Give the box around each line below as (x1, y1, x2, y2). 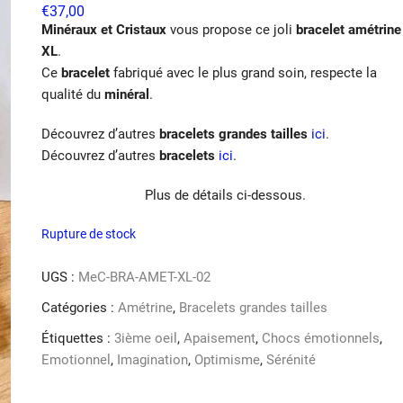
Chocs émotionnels (262, 329, 380, 346)
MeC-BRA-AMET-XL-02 (78, 268, 210, 285)
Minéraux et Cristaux (41, 21, 166, 38)
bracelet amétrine (296, 21, 401, 38)
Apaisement (184, 329, 255, 346)
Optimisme (194, 351, 260, 368)
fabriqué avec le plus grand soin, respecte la (110, 64, 377, 81)
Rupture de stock (41, 226, 136, 241)
